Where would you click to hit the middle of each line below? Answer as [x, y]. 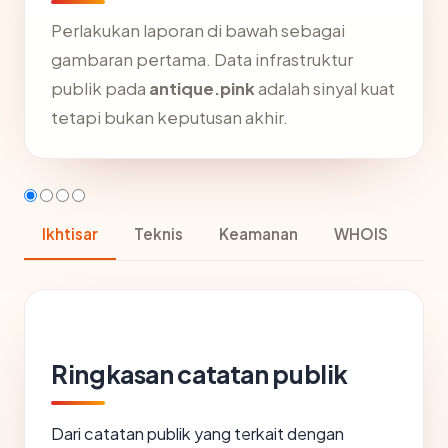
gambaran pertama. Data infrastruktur [202, 59]
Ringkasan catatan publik [200, 374]
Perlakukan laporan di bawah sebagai [198, 30]
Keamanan [258, 233]
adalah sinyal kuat [325, 88]
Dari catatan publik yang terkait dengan [197, 433]
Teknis [158, 233]
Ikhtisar [70, 233]
